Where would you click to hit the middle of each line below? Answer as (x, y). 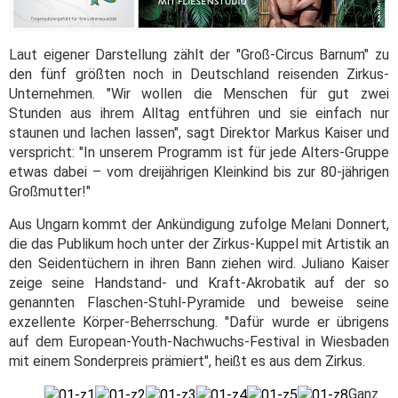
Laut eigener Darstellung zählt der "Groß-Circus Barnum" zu (199, 54)
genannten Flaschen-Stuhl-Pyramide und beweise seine (199, 302)
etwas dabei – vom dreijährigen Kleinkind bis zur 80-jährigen (199, 171)
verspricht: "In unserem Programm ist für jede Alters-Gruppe (199, 152)
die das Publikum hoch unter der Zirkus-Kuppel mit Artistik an (199, 243)
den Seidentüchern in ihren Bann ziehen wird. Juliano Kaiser (199, 263)
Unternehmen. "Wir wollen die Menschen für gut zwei (199, 93)
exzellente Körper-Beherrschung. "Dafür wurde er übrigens (199, 322)
